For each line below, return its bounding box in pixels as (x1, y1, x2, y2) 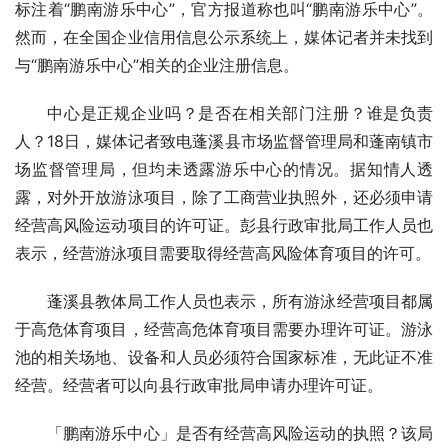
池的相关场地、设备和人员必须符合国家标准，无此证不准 (15, 347, 433, 368)
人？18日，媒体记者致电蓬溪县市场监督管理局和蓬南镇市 (15, 131, 433, 152)
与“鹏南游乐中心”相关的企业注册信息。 (15, 55, 299, 76)
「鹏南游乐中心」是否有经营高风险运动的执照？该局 (47, 423, 433, 444)
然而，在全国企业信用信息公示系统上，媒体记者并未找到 (15, 27, 433, 48)
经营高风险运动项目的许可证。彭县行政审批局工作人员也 (15, 215, 433, 236)
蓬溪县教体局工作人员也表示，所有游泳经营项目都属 (47, 291, 433, 312)
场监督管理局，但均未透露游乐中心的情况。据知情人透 (15, 159, 433, 180)
